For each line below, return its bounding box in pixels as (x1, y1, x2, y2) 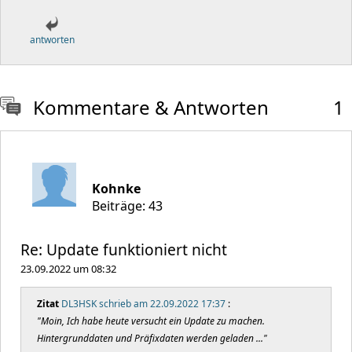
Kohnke (92, 180, 141, 197)
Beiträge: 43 (92, 197, 163, 214)
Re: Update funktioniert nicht (20, 239, 227, 260)
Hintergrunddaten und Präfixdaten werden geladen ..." (37, 332, 267, 345)
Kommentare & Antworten (32, 94, 269, 120)
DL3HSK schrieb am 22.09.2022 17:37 (61, 297, 225, 310)
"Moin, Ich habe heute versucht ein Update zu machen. (37, 314, 265, 328)
